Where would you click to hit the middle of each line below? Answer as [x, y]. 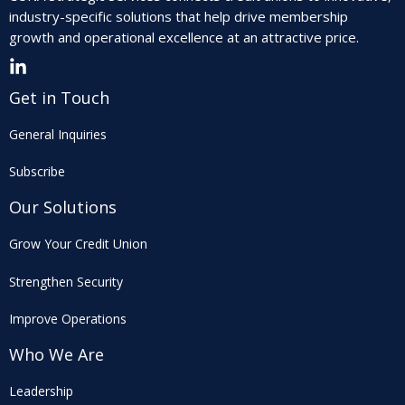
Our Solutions [63, 207]
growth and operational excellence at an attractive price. [184, 38]
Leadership [41, 391]
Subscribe [37, 172]
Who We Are [57, 355]
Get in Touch [59, 98]
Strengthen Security [66, 282]
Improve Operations [68, 319]
